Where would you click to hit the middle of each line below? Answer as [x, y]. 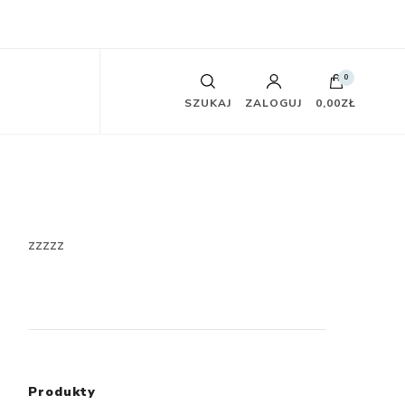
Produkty [62, 392]
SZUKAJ [208, 103]
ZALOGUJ [274, 103]
